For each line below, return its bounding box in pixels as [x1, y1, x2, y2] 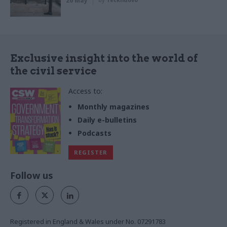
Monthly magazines [78, 102, 149, 112]
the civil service [10, 65, 97, 78]
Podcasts [78, 128, 111, 138]
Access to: [68, 86, 102, 96]
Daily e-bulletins [78, 115, 137, 125]
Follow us [10, 169, 53, 182]
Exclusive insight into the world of [10, 52, 198, 65]
